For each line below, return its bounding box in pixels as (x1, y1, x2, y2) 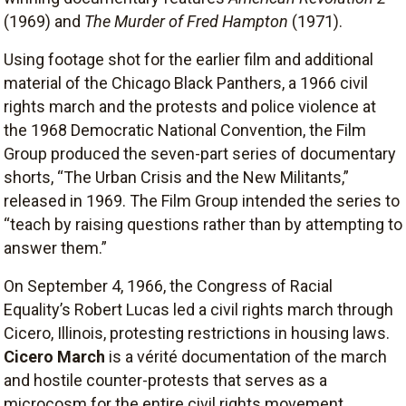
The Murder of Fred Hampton (84, 11, 288, 31)
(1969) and (4, 11, 84, 31)
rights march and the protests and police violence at (4, 96, 376, 116)
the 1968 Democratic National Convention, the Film (4, 120, 366, 140)
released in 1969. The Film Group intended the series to (4, 190, 400, 210)
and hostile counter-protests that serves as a (4, 370, 327, 390)
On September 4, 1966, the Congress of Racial (4, 275, 333, 295)
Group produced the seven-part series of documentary (4, 143, 396, 163)
